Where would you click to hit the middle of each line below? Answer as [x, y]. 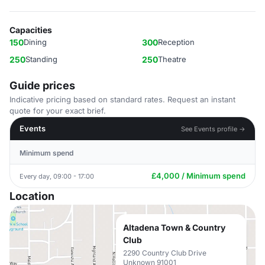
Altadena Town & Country [174, 227]
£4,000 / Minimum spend [198, 176]
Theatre [172, 59]
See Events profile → [213, 129]
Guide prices [42, 85]
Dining [35, 42]
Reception [176, 42]
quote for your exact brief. [58, 111]
